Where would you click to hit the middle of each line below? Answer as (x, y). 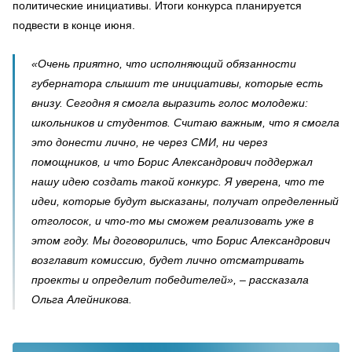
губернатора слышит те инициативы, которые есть (177, 83)
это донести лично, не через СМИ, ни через (150, 142)
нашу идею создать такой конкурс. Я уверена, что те (178, 181)
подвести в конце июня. (74, 25)
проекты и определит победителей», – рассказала (170, 279)
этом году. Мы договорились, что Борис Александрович (181, 240)
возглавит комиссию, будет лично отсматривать (168, 260)
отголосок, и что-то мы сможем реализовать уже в (172, 220)
